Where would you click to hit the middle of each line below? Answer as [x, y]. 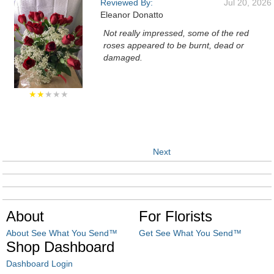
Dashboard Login [39, 264]
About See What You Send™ [62, 233]
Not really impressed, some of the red [176, 33]
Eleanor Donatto [132, 15]
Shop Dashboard [60, 247]
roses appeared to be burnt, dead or [174, 45]
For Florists [176, 216]
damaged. [123, 57]
